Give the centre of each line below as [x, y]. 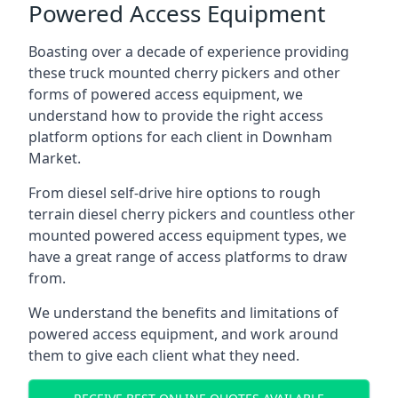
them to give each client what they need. [164, 355]
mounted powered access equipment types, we [187, 235]
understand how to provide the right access [176, 115]
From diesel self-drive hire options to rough [175, 193]
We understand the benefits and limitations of [183, 313]
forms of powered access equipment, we [166, 94]
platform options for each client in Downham [180, 137]
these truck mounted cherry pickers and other [184, 73]
